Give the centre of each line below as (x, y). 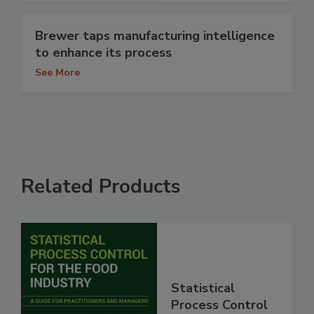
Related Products (101, 187)
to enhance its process (103, 53)
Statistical (203, 288)
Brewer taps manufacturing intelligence (155, 36)
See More (57, 73)
